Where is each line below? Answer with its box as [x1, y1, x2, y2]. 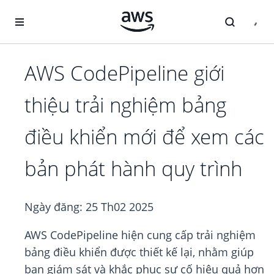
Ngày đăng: [24, 199, 86, 215]
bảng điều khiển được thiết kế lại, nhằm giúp [24, 245, 254, 260]
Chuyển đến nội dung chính [6, 6, 120, 18]
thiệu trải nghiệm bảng [24, 91, 226, 119]
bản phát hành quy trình [24, 155, 242, 183]
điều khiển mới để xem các [24, 123, 264, 151]
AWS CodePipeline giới [24, 59, 224, 87]
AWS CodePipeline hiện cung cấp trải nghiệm [24, 228, 256, 243]
